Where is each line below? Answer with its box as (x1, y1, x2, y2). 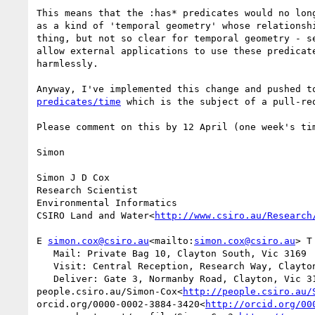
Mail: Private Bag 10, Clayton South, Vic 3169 (37, 247, 53, 259)
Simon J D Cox (37, 172, 110, 183)
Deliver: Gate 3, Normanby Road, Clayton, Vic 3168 (37, 273, 53, 284)
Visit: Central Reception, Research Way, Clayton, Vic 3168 (37, 260, 53, 271)
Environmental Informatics (37, 197, 177, 208)
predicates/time (37, 96, 121, 107)
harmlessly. (37, 58, 98, 69)
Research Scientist (37, 184, 138, 195)
